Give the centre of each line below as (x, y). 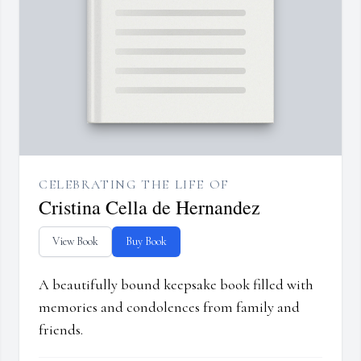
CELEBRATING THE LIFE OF (134, 185)
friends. (61, 330)
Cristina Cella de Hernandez (149, 207)
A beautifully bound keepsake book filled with (176, 285)
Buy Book (146, 242)
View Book (75, 242)
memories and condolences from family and (169, 307)
